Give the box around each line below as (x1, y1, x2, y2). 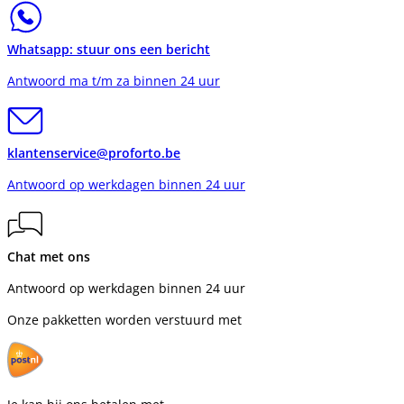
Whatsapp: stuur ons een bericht (7, 41, 210, 59)
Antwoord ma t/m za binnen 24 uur (7, 72, 220, 90)
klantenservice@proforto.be (7, 144, 180, 162)
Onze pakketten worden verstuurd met (7, 311, 242, 329)
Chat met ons (7, 248, 90, 266)
